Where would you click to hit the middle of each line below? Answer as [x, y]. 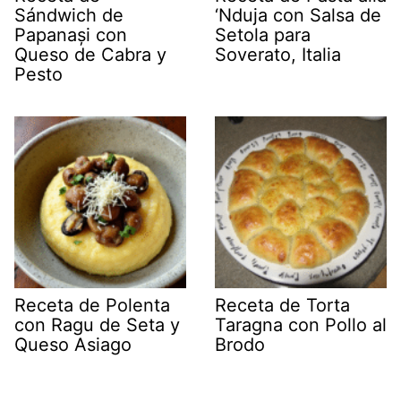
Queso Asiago [73, 345]
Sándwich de [69, 16]
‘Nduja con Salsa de [298, 16]
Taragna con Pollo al [301, 325]
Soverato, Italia [278, 55]
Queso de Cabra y [90, 55]
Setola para [263, 35]
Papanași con [71, 35]
